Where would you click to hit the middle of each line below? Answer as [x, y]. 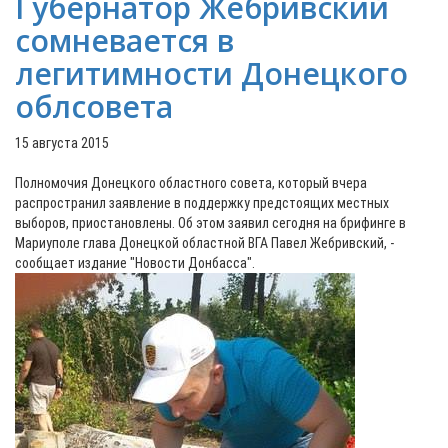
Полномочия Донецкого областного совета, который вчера [191, 183]
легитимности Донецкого [211, 73]
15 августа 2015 [62, 143]
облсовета [94, 106]
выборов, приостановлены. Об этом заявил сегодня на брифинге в [210, 223]
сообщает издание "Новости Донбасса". [138, 263]
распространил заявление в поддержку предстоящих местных [202, 203]
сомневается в [124, 40]
